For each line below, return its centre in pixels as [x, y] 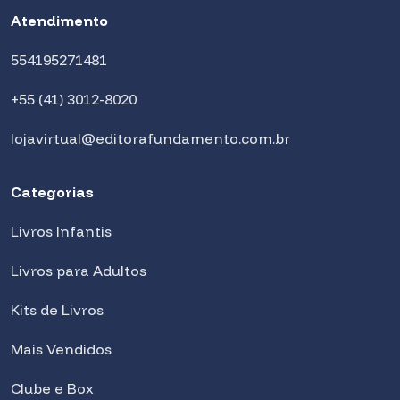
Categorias [52, 192]
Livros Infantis [61, 231]
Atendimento [59, 20]
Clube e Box [52, 388]
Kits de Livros [57, 309]
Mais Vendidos [61, 349]
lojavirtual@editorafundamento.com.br [150, 138]
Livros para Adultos [79, 270]
